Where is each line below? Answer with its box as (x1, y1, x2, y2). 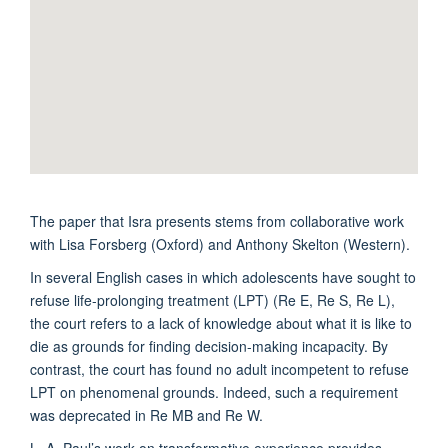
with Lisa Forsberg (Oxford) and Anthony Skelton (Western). (30, 233, 410, 254)
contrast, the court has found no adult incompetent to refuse (30, 358, 409, 379)
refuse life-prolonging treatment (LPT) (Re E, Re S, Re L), (30, 289, 395, 310)
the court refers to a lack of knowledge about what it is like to (30, 312, 412, 333)
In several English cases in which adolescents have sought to (30, 266, 416, 287)
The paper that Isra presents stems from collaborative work (30, 210, 404, 231)
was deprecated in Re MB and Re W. (30, 404, 263, 425)
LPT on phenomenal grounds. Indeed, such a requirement (30, 381, 398, 402)
